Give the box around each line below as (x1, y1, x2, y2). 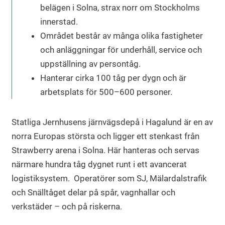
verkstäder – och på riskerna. (12, 201, 124, 211)
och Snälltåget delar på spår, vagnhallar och (12, 187, 175, 197)
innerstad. (40, 16, 78, 27)
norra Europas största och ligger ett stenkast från (12, 131, 199, 141)
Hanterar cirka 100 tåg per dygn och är (40, 72, 186, 83)
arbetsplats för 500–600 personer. (40, 86, 174, 97)
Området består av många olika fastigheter (40, 30, 203, 41)
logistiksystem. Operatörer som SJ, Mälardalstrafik (12, 173, 207, 183)
